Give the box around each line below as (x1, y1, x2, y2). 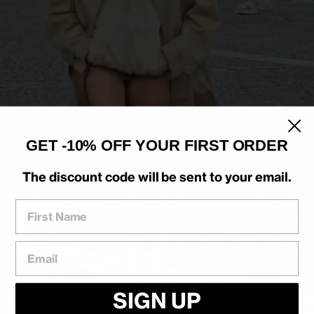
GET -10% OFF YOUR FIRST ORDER (25, 137, 289, 154)
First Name (14, 198, 75, 212)
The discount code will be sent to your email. (22, 168, 292, 185)
